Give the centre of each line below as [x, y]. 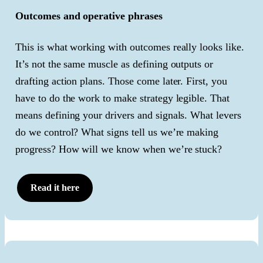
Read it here [55, 187]
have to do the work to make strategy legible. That [122, 98]
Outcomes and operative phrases [89, 16]
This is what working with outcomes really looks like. [130, 47]
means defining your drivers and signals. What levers [128, 115]
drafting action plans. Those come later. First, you [121, 81]
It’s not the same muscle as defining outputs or [114, 64]
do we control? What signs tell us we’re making [117, 132]
